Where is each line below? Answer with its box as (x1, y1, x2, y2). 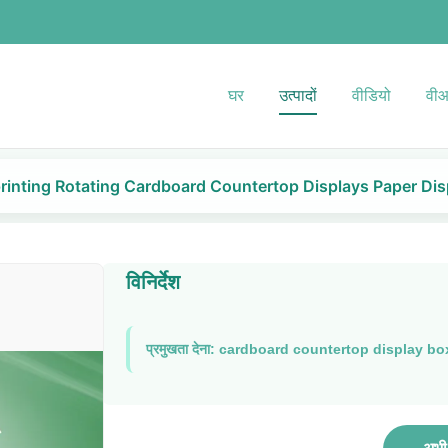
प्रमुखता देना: (145, 341, 215, 357)
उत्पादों (279, 87, 317, 104)
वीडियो (352, 87, 391, 104)
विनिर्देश (125, 271, 180, 293)
